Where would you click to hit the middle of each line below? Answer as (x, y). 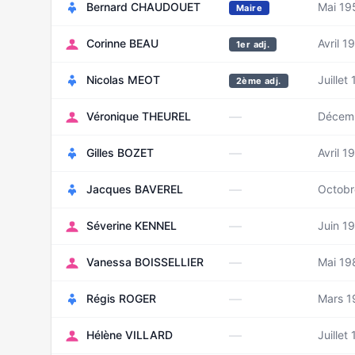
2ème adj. (259, 81)
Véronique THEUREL (139, 116)
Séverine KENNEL (132, 225)
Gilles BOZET (120, 153)
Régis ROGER (121, 298)
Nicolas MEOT (123, 80)
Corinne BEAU (122, 43)
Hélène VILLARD (130, 335)
